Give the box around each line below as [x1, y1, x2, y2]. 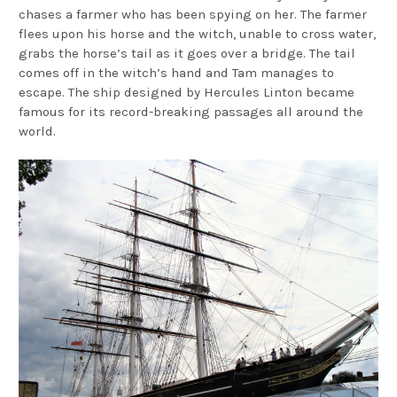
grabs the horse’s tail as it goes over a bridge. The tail [19, 44, 355, 61]
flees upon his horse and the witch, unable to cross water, [19, 25, 376, 42]
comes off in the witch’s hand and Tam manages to [19, 64, 334, 81]
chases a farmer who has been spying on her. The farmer [19, 5, 367, 22]
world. [19, 122, 56, 139]
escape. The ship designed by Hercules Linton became [19, 83, 354, 100]
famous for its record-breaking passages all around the [19, 103, 363, 120]
